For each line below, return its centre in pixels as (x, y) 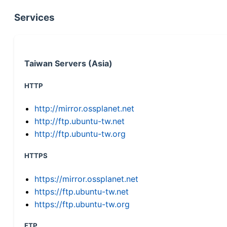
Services (34, 18)
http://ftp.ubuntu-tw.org (80, 134)
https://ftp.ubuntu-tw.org (82, 204)
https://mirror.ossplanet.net (86, 179)
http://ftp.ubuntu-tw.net (80, 121)
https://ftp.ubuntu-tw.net (82, 191)
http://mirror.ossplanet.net (84, 109)
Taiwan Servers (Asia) (68, 64)
